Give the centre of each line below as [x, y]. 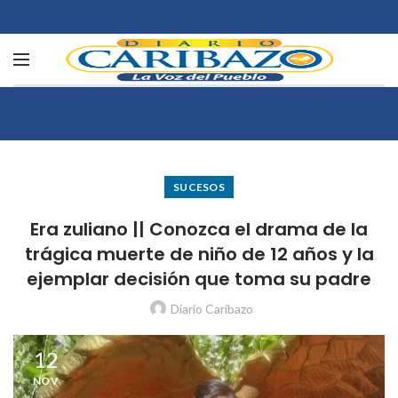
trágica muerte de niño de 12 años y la [199, 254]
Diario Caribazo [211, 309]
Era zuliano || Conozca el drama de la [199, 229]
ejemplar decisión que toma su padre [199, 279]
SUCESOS [199, 187]
